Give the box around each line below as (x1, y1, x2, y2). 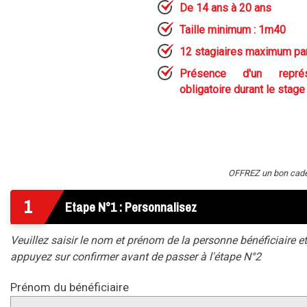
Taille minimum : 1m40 (180, 23, 286, 36)
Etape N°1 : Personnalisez (65, 199, 197, 217)
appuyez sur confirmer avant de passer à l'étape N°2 (10, 250, 261, 264)
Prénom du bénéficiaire (10, 280, 129, 295)
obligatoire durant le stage (180, 82, 306, 96)
